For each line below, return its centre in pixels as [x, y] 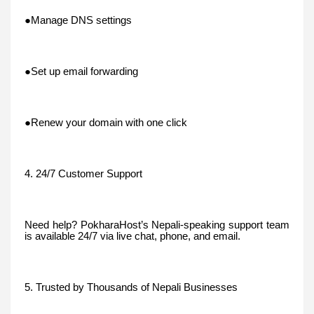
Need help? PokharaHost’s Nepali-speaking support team [157, 225]
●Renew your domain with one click [106, 122]
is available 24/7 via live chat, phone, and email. [132, 236]
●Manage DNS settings [78, 20]
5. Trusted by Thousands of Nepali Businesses [131, 287]
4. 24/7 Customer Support [83, 173]
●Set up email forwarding [81, 71]
